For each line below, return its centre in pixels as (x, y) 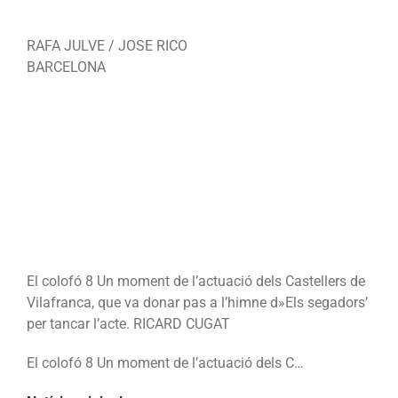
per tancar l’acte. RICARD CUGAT (128, 324)
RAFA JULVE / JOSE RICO (107, 46)
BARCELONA (66, 68)
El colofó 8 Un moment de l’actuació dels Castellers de (196, 282)
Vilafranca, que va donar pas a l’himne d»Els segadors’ (197, 303)
